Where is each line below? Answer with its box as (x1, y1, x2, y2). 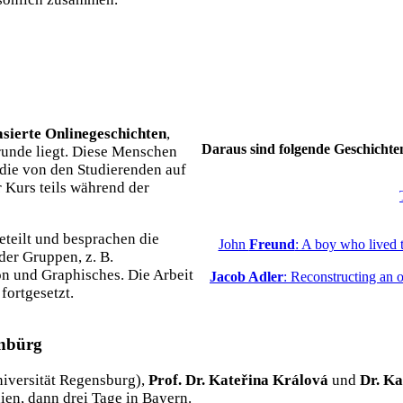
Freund (248, 236, 295, 252)
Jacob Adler (210, 268, 283, 284)
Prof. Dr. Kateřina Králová (148, 371, 328, 389)
